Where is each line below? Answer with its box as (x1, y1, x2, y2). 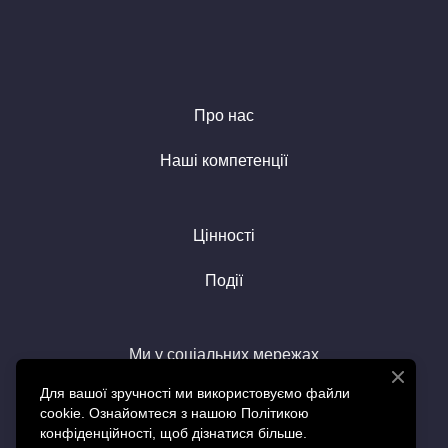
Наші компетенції (160, 148, 288, 174)
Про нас (194, 103, 254, 129)
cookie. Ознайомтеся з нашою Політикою (40, 405, 309, 421)
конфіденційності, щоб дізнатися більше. (40, 425, 307, 441)
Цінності (193, 223, 255, 249)
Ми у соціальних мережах (129, 342, 319, 368)
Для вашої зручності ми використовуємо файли (40, 385, 350, 401)
